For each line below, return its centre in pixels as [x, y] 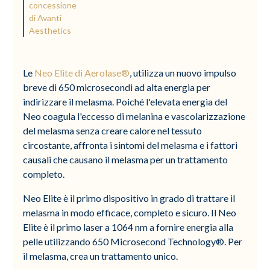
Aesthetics [50, 30]
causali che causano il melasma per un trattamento [126, 159]
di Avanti [46, 17]
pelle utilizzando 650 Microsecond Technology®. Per [133, 241]
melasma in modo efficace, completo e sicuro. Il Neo [130, 212]
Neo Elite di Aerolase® [82, 72]
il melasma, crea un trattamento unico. [101, 256]
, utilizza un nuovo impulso [183, 72]
